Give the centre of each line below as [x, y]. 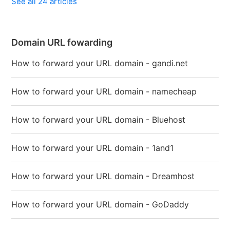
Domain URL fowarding [62, 42]
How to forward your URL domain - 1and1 [93, 148]
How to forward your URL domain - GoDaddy [100, 204]
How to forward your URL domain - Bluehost [99, 120]
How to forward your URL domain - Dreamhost [103, 176]
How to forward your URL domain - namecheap [104, 91]
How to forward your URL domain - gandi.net [100, 63]
